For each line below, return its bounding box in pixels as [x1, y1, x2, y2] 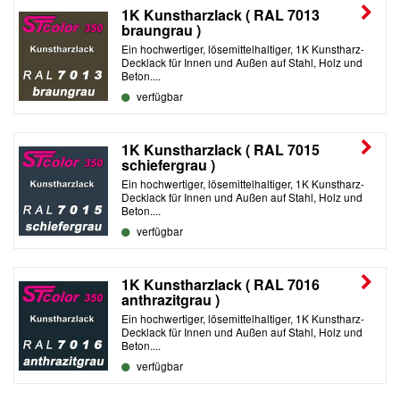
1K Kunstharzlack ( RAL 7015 [121, 139, 320, 160]
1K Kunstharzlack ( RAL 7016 [121, 274, 320, 295]
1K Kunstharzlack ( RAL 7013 [121, 4, 320, 25]
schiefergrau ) [121, 154, 215, 175]
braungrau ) [121, 20, 201, 40]
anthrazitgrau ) [121, 289, 220, 310]
